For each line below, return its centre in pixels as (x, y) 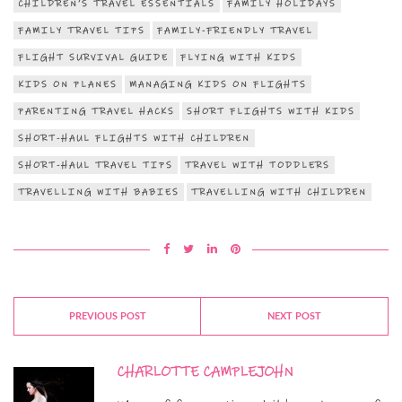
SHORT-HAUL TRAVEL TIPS (96, 166)
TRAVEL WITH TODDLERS (258, 166)
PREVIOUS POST (107, 317)
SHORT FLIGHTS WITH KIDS (271, 112)
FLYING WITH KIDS (239, 58)
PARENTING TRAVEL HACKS (96, 112)
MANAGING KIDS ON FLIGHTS (218, 85)
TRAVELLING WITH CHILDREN (279, 192)
